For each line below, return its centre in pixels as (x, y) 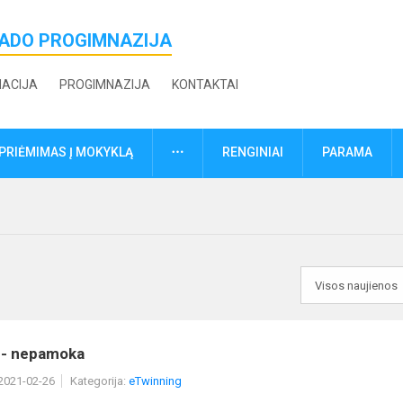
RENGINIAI (253, 152)
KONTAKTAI (206, 85)
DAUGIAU (209, 152)
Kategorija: (99, 381)
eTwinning (155, 381)
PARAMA (347, 152)
